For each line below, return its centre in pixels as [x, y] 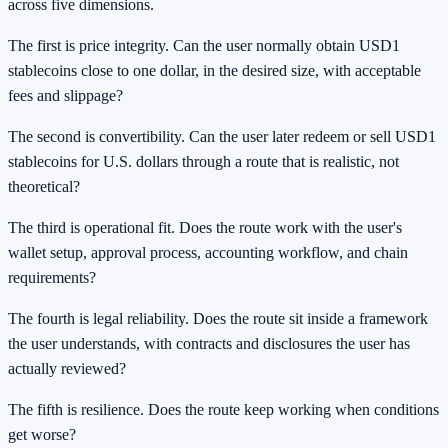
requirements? [52, 278]
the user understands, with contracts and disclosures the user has [209, 344]
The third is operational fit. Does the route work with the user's [205, 228]
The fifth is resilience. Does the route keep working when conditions [223, 410]
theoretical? [44, 187]
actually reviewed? [67, 369]
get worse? [42, 435]
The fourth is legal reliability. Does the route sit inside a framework [218, 319]
